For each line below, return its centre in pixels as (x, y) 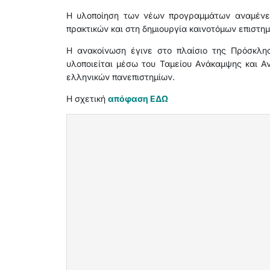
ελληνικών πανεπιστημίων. (121, 77)
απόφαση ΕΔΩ (138, 99)
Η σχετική (87, 99)
